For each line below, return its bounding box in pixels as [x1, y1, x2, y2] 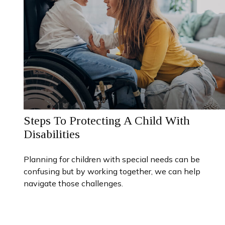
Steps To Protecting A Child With [23, 114, 190, 127]
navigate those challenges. [23, 178, 123, 188]
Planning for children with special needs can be [23, 154, 200, 164]
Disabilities [23, 127, 80, 141]
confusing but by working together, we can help [23, 166, 200, 176]
